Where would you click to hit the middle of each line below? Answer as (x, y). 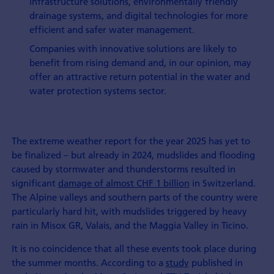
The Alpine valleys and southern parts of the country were (134, 197)
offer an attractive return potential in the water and (140, 76)
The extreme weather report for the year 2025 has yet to (131, 141)
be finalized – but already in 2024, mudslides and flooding (133, 155)
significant (35, 183)
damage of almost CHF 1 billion (124, 183)
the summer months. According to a (88, 263)
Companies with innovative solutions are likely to (133, 48)
